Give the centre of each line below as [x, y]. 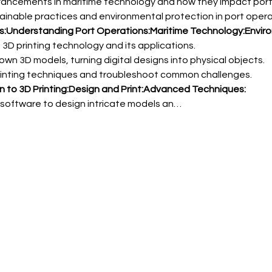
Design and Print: [106, 90]
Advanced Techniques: [194, 90]
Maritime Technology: [197, 31]
